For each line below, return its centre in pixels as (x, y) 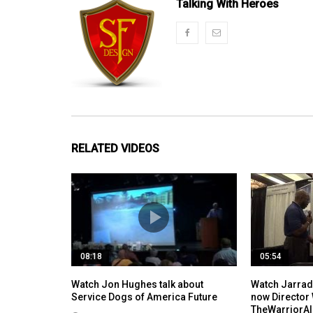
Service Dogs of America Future (144, 297)
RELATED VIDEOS (115, 149)
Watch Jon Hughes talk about (137, 284)
